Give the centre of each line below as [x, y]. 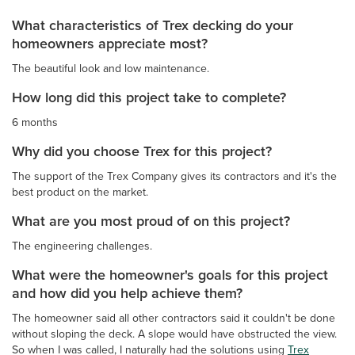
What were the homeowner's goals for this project [170, 274]
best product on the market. [80, 191]
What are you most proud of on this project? [151, 220]
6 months [35, 122]
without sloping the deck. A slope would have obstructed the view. [174, 333]
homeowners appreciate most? [110, 43]
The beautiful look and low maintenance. [111, 68]
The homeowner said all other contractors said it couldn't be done [174, 317]
